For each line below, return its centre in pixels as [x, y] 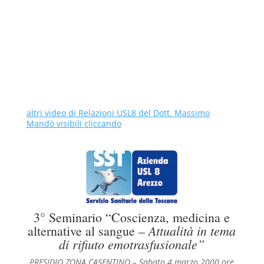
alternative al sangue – [88, 231]
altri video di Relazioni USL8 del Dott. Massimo [118, 113]
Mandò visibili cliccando [74, 123]
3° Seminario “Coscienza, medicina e [132, 217]
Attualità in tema [192, 230]
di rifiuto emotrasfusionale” [132, 244]
